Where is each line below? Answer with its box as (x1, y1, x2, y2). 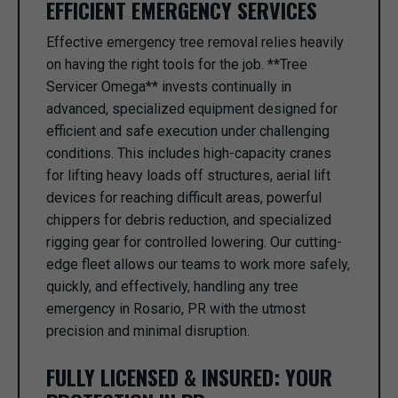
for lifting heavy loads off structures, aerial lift (46, 167, 330, 184)
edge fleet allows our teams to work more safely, (46, 256, 350, 273)
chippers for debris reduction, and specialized (46, 211, 331, 228)
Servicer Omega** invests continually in (46, 78, 291, 95)
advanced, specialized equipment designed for (46, 100, 338, 117)
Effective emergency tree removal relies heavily (46, 34, 344, 51)
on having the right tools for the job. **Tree (46, 56, 307, 73)
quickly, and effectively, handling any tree (46, 278, 298, 295)
